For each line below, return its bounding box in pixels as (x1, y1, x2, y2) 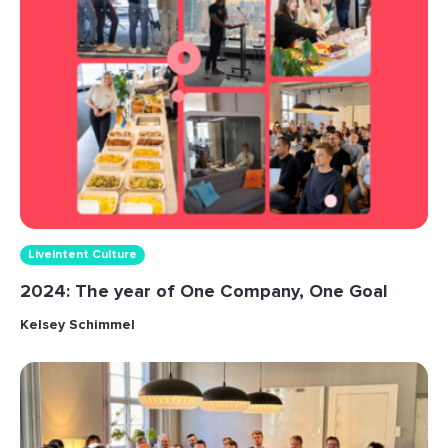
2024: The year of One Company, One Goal (20, 280, 388, 303)
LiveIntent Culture (28, 247, 137, 263)
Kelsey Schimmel (20, 316, 135, 334)
